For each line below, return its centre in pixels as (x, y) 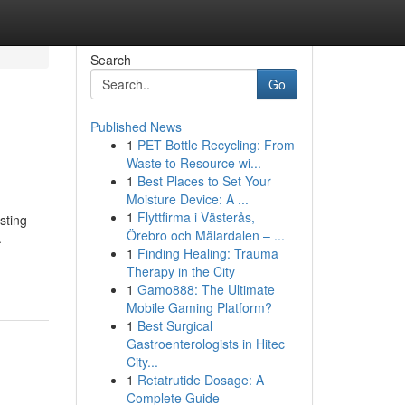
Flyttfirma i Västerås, (196, 217)
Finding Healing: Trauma (207, 253)
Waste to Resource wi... (193, 163)
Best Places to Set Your (204, 181)
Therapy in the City (180, 271)
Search (110, 60)
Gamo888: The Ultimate (206, 289)
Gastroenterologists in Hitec (205, 344)
